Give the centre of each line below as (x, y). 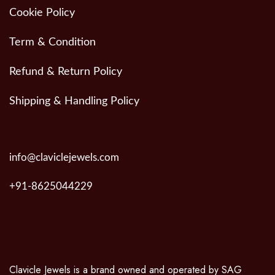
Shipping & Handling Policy (74, 102)
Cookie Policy (42, 13)
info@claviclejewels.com (64, 158)
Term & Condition (52, 43)
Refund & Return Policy (66, 72)
